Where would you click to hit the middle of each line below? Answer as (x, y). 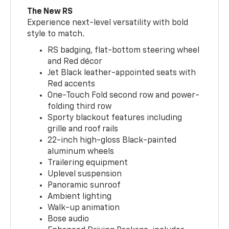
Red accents (72, 84)
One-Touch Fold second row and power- (124, 95)
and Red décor (75, 62)
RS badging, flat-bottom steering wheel (124, 50)
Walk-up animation (84, 208)
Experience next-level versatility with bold (108, 23)
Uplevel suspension (85, 174)
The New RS (50, 12)
